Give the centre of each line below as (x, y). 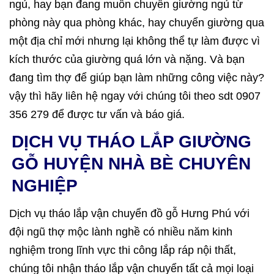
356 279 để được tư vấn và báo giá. (97, 114)
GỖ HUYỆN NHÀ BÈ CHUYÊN (131, 164)
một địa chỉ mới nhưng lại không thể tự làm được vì (135, 41)
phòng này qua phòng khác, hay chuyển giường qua (137, 23)
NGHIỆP (45, 186)
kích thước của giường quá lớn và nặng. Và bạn (127, 59)
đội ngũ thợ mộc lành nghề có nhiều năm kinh (121, 232)
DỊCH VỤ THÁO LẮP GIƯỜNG (131, 142)
